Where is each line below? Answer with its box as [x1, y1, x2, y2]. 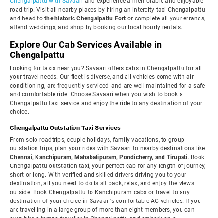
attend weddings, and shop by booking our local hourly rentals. [10, 24, 182, 31]
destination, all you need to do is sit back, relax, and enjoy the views [10, 180, 194, 187]
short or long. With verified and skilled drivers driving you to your [10, 171, 186, 178]
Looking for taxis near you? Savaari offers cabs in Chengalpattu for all [10, 65, 202, 72]
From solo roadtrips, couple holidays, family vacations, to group [10, 136, 184, 143]
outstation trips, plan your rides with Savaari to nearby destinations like [10, 145, 205, 152]
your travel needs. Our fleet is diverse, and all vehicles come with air [10, 73, 194, 80]
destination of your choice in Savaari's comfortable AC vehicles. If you [10, 198, 201, 204]
